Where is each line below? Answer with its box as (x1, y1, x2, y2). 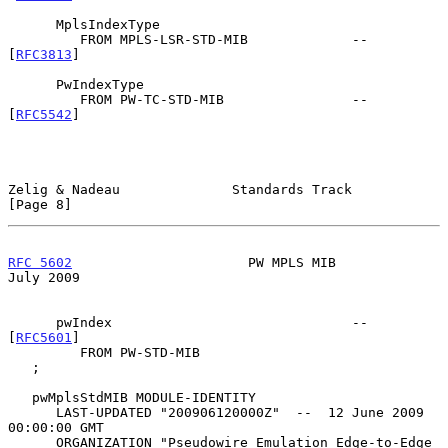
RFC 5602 (8, 254, 72, 270)
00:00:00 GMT (8, 419, 104, 435)
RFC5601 (16, 329, 72, 345)
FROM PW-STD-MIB (8, 344, 80, 360)
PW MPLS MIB (72, 254, 336, 270)
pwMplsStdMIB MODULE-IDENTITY (8, 389, 32, 405)
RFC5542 (16, 106, 72, 122)
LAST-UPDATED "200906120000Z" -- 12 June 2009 (8, 404, 56, 420)
